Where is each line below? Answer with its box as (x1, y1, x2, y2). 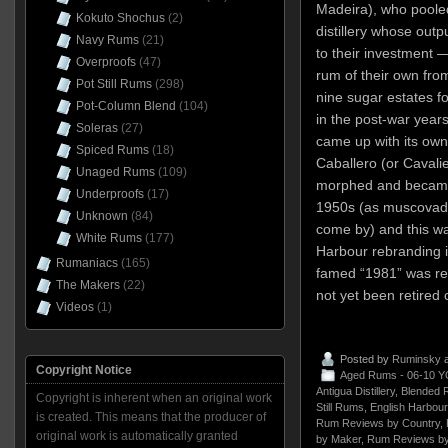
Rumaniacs (55, 256, 118, 270)
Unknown (75, 209, 128, 223)
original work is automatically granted (35, 429, 238, 443)
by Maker (315, 432, 361, 445)
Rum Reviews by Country (315, 416, 440, 429)
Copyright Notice (35, 363, 132, 377)
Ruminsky (391, 352, 441, 365)
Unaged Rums (75, 165, 155, 179)
